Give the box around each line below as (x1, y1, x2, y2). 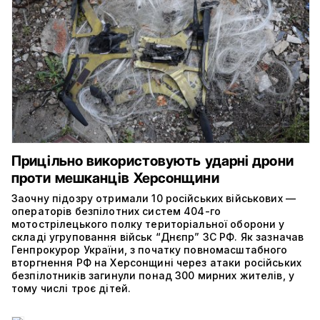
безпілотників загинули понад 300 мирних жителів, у (11, 269, 295, 281)
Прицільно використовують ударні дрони (11, 151, 294, 169)
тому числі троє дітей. (11, 281, 131, 294)
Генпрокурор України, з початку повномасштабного (11, 243, 288, 256)
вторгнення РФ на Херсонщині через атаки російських (11, 256, 302, 269)
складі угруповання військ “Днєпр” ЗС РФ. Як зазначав (11, 230, 304, 243)
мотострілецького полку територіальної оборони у (11, 217, 285, 230)
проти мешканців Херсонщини (11, 169, 219, 186)
